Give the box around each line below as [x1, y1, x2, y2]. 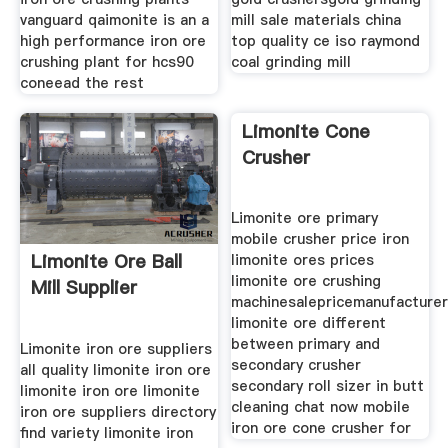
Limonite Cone [242, 118, 371, 144]
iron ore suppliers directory [19, 401, 216, 422]
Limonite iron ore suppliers [19, 338, 212, 359]
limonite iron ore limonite [19, 380, 200, 401]
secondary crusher [231, 355, 362, 376]
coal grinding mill [231, 51, 352, 72]
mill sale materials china [231, 9, 402, 30]
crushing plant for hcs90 [19, 51, 194, 72]
